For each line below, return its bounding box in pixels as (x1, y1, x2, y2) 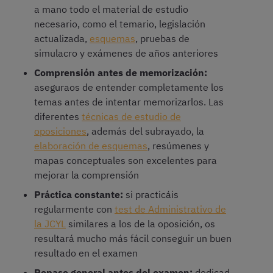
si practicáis (123, 188, 179, 201)
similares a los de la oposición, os (66, 218, 215, 230)
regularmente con (34, 203, 115, 216)
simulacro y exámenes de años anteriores (34, 47, 218, 60)
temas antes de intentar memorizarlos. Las (34, 96, 224, 108)
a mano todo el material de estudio (34, 3, 188, 16)
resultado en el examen (34, 247, 138, 260)
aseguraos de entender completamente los (34, 81, 224, 94)
